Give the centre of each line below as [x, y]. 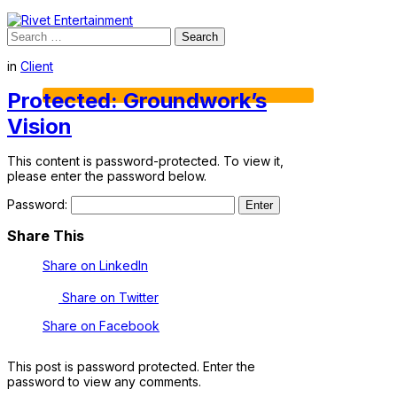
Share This [46, 236]
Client [37, 66]
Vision [39, 127]
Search [27, 34]
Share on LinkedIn [95, 266]
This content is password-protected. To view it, [145, 161]
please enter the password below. [107, 176]
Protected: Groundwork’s [137, 101]
